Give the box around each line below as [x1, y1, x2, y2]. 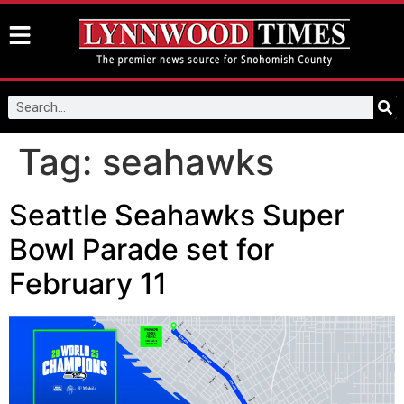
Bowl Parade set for [9, 232, 274, 267]
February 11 [9, 266, 167, 301]
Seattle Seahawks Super [9, 197, 344, 233]
